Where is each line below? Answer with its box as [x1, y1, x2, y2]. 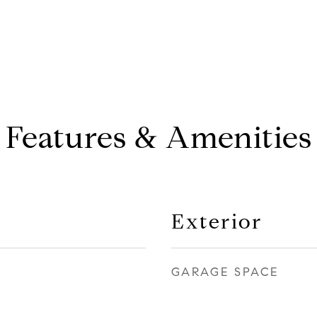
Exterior [171, 209, 263, 234]
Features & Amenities [5, 119, 312, 156]
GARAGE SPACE [171, 265, 279, 279]
